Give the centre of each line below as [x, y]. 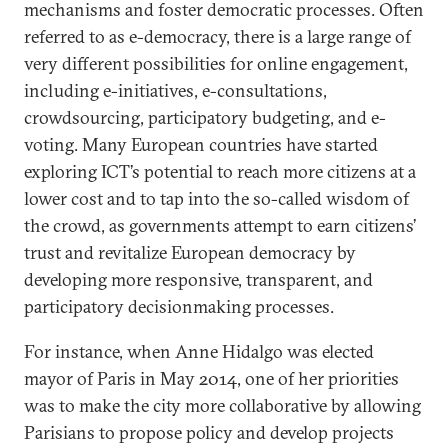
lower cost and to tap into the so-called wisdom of [216, 198]
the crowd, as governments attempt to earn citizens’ [220, 225]
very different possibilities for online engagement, [216, 63]
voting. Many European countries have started [201, 144]
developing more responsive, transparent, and [198, 279]
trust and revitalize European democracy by [190, 252]
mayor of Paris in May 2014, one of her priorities [211, 378]
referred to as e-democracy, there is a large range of [217, 36]
